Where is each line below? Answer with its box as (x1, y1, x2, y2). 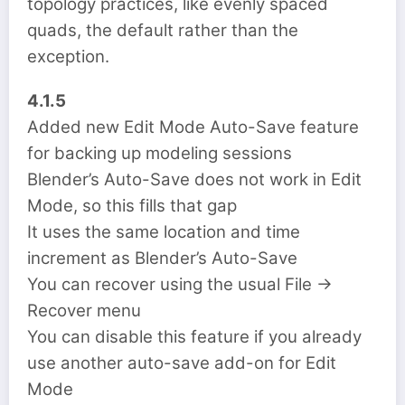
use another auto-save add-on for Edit (27, 352, 336, 373)
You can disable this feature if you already (27, 325, 362, 347)
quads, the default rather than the (27, 20, 298, 42)
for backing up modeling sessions (27, 142, 292, 164)
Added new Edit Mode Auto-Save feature (27, 116, 359, 137)
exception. (27, 46, 109, 68)
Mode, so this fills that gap (27, 194, 237, 216)
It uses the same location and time (27, 221, 300, 242)
